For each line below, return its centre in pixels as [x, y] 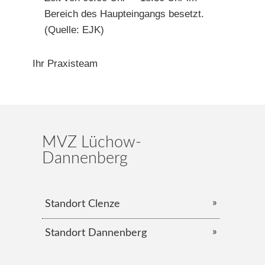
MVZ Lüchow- [91, 142]
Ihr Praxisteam [65, 64]
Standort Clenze [82, 204]
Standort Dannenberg [96, 233]
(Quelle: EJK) [74, 30]
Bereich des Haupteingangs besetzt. [124, 14]
